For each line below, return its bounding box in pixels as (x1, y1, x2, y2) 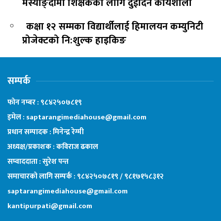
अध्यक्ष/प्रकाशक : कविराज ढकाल (7, 140, 98, 153)
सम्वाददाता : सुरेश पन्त (7, 155, 69, 168)
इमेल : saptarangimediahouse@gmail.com (7, 110, 147, 123)
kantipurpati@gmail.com (7, 199, 92, 212)
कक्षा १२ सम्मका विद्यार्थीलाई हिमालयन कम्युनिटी (26, 18, 203, 35)
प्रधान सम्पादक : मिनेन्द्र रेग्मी (7, 125, 84, 138)
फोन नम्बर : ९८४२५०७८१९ (7, 96, 82, 109)
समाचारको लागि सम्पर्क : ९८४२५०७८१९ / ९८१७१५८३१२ (7, 170, 164, 183)
